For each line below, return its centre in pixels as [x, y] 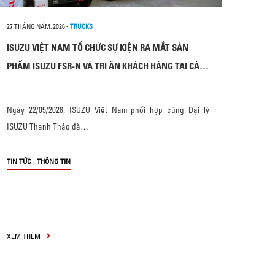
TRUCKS [81, 26]
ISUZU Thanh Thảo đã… [48, 126]
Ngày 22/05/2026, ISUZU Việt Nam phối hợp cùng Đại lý [108, 110]
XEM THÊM [25, 236]
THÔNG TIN [54, 161]
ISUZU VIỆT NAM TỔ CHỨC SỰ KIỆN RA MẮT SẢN [98, 48]
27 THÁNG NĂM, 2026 [36, 26]
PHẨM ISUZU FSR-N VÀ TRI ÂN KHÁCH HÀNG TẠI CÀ [103, 66]
